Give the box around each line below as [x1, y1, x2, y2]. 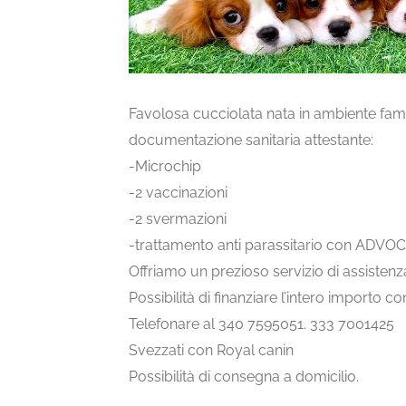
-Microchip [129, 157, 201, 175]
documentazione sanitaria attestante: [129, 130, 373, 149]
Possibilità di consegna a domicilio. [129, 367, 359, 385]
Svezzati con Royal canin [129, 341, 294, 359]
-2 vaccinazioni [129, 183, 227, 201]
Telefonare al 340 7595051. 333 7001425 [129, 314, 394, 333]
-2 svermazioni [129, 209, 227, 227]
